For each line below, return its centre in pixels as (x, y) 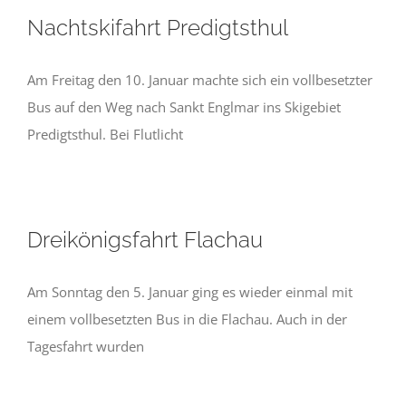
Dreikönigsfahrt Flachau (145, 240)
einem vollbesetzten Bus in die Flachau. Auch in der (187, 319)
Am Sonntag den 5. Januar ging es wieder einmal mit (190, 292)
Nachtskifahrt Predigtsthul (158, 28)
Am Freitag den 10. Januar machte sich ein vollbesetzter (200, 80)
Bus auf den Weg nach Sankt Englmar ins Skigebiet (184, 107)
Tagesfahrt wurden (86, 346)
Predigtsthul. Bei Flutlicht (105, 134)
